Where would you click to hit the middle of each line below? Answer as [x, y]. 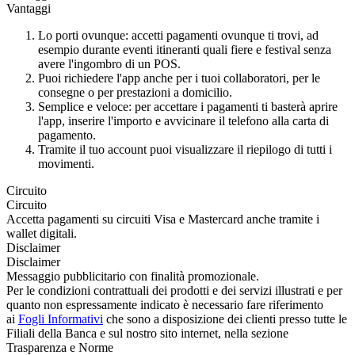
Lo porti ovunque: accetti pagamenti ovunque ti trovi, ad [178, 35]
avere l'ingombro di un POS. [109, 63]
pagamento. [67, 135]
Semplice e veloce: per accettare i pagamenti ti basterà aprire [188, 106]
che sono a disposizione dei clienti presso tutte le [225, 319]
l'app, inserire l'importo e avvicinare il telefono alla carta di [183, 120]
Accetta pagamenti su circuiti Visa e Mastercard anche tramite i [163, 219]
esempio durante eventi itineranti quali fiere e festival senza [185, 49]
